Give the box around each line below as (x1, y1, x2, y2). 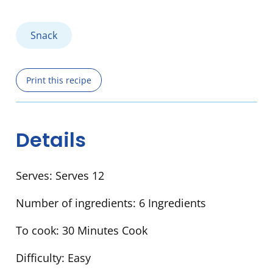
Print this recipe (26, 74, 91, 86)
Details (16, 126, 86, 154)
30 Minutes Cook (62, 223, 147, 238)
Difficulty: (16, 250, 68, 266)
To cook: (16, 223, 62, 238)
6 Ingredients (139, 196, 206, 211)
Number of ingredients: (16, 196, 139, 211)
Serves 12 (55, 168, 104, 183)
